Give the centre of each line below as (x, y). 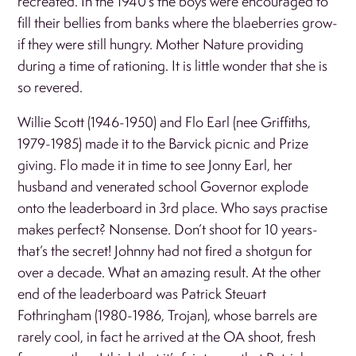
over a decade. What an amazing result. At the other (170, 272)
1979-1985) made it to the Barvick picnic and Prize (163, 143)
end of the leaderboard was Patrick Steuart (142, 293)
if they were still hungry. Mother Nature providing (161, 44)
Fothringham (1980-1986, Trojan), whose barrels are (168, 315)
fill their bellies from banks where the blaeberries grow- (178, 22)
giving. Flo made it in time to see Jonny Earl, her (155, 164)
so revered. (50, 87)
